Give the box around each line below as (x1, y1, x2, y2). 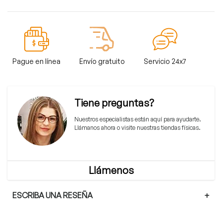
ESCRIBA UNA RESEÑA (12, 190, 93, 200)
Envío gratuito (79, 56, 125, 65)
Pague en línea (12, 56, 60, 65)
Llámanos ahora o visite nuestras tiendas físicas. (74, 123, 201, 131)
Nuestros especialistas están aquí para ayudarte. (74, 115, 201, 123)
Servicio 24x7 (144, 56, 186, 65)
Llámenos (88, 164, 134, 176)
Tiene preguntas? (74, 96, 154, 109)
